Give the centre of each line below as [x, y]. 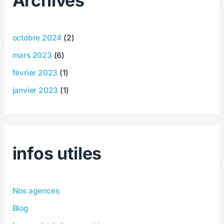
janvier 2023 [35, 90]
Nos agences [36, 191]
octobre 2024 [37, 38]
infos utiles [57, 153]
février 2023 [35, 73]
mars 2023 [32, 55]
